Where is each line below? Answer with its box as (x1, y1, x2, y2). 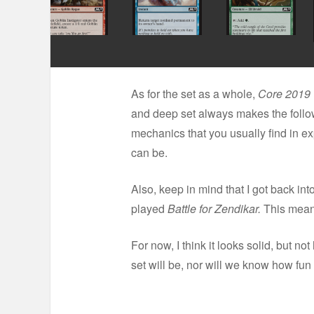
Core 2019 (258, 85, 310, 102)
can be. (131, 144, 168, 161)
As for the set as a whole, (131, 85, 258, 102)
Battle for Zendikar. (168, 200, 264, 217)
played (131, 200, 168, 217)
